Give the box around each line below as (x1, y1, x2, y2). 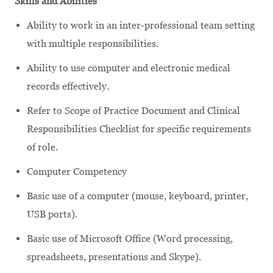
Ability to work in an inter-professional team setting (27, 19, 255, 31)
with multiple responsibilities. (27, 37, 158, 49)
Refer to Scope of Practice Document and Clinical (27, 104, 240, 116)
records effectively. (27, 80, 109, 92)
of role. (27, 141, 58, 153)
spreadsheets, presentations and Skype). (27, 250, 201, 263)
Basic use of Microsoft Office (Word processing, (27, 232, 233, 244)
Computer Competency (27, 165, 127, 177)
